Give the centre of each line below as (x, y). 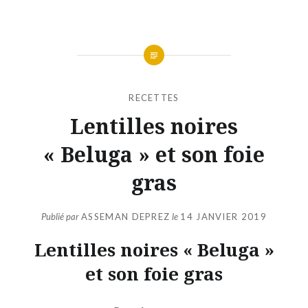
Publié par (62, 217)
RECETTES (154, 97)
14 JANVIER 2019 (223, 217)
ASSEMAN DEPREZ (126, 217)
